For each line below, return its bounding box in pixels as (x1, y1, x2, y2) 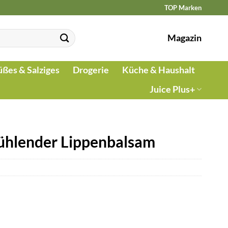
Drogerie (73, 65, 109, 75)
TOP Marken (164, 3, 202, 12)
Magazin (167, 33, 202, 43)
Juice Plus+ (149, 83, 195, 95)
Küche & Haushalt (122, 65, 195, 75)
